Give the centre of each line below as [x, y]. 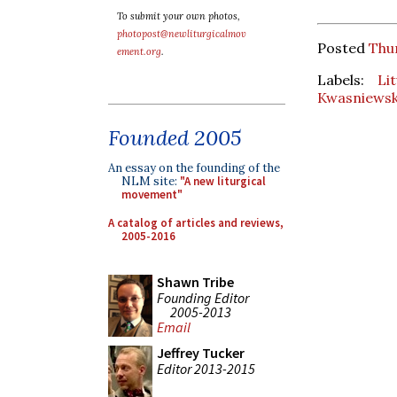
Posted [343, 47]
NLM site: [151, 181]
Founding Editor [203, 297]
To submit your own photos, [179, 16]
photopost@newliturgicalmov [182, 34]
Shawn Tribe [195, 282]
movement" [152, 195]
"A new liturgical [223, 181]
